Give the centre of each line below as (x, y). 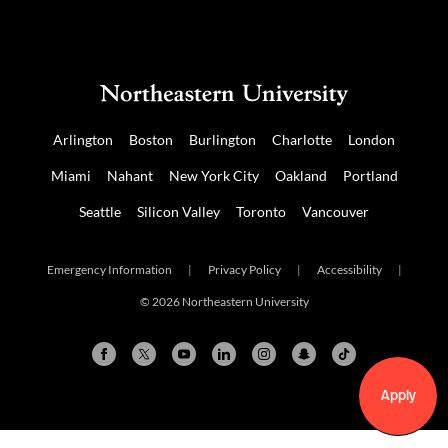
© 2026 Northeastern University (224, 301)
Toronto (261, 211)
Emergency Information (109, 269)
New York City (213, 175)
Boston (151, 139)
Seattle (100, 211)
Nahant (129, 175)
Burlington (222, 139)
